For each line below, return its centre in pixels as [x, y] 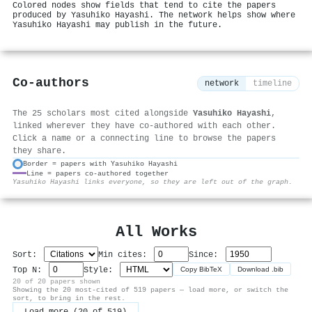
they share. [39, 151]
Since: [206, 255]
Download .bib [261, 270]
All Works [156, 232]
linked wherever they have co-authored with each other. [144, 126]
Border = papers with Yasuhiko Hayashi [100, 164]
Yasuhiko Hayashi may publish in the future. [117, 25]
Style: [101, 270]
